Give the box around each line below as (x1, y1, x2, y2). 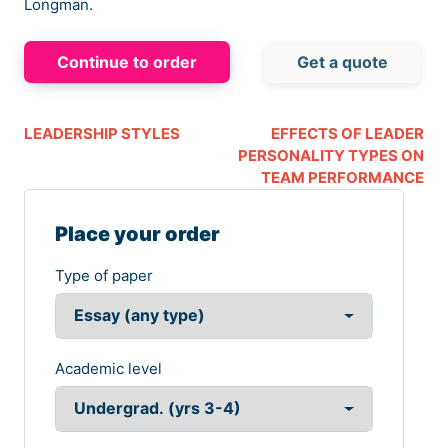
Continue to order (57, 52, 197, 73)
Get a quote (297, 52, 388, 73)
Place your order (55, 222, 220, 247)
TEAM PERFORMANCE (261, 168, 424, 188)
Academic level (55, 359, 162, 379)
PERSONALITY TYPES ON (238, 146, 424, 166)
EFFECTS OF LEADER (271, 124, 424, 144)
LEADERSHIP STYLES (24, 124, 180, 144)
